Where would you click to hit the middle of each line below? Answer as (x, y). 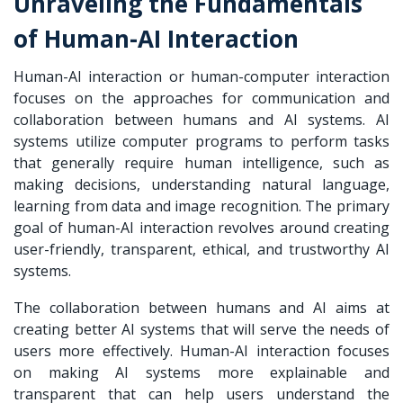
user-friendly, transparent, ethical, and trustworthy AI (201, 249)
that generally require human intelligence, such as (201, 162)
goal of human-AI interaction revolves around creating (201, 227)
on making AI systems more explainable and (201, 372)
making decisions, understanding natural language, (201, 184)
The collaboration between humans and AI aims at (201, 307)
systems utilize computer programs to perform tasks (201, 141)
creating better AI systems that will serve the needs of (201, 329)
